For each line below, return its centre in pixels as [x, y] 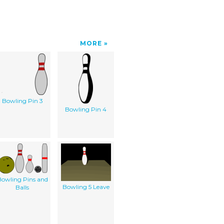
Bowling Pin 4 [86, 109]
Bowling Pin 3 [22, 100]
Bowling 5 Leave [86, 186]
